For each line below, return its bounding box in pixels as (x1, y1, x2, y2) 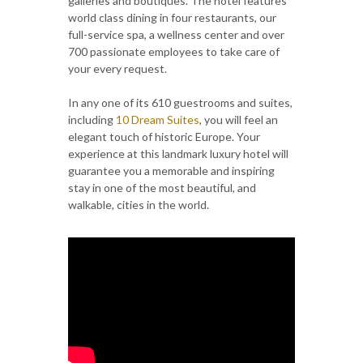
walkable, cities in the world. (68, 198, 209, 211)
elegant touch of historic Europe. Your (68, 130, 260, 143)
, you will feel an (199, 113, 278, 126)
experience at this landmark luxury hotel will (68, 147, 288, 160)
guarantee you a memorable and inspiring (68, 164, 275, 177)
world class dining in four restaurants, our (68, 11, 276, 24)
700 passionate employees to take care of (68, 45, 280, 58)
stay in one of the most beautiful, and (68, 181, 256, 194)
